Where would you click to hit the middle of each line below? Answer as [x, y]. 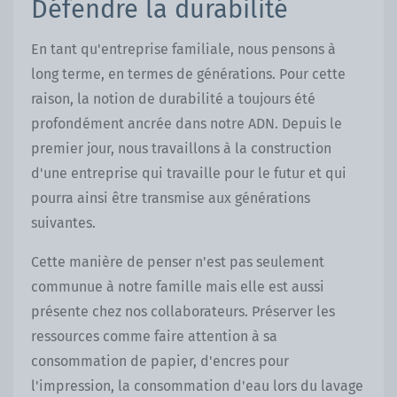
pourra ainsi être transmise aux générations [171, 198]
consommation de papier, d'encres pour [160, 362]
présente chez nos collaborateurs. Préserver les [183, 312]
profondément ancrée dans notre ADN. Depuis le [187, 124]
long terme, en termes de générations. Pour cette [188, 74]
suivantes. [65, 223]
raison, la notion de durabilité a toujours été [173, 99]
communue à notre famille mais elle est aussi [178, 287]
